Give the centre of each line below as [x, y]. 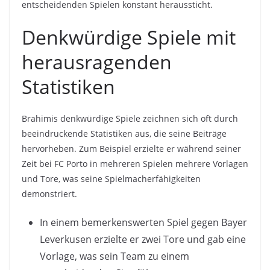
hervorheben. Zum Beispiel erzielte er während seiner [131, 149]
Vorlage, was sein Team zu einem [115, 256]
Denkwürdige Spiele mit [129, 37]
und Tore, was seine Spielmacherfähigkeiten [111, 179]
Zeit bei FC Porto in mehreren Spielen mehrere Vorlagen [135, 164]
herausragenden [97, 62]
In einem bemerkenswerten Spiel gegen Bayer [143, 223]
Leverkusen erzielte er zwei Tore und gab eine [143, 240]
